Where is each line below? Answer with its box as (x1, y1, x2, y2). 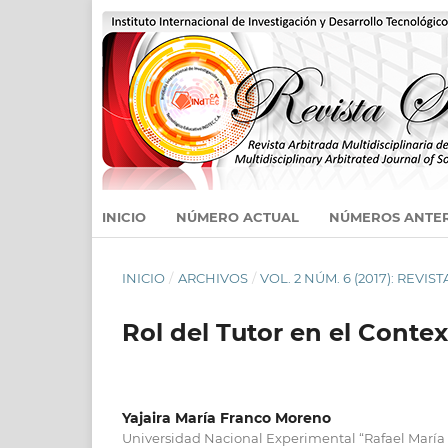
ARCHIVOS (177, 269, 248, 286)
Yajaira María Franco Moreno (122, 408, 331, 427)
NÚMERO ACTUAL (176, 208, 299, 225)
